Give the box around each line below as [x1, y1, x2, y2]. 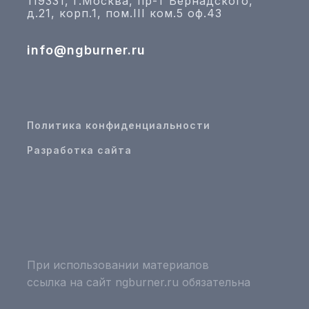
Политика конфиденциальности [26, 119, 210, 131]
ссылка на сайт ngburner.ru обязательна [26, 275, 250, 289]
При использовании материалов [26, 258, 209, 272]
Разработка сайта [26, 144, 132, 156]
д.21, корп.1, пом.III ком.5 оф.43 [26, 6, 222, 20]
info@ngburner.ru [26, 43, 146, 57]
